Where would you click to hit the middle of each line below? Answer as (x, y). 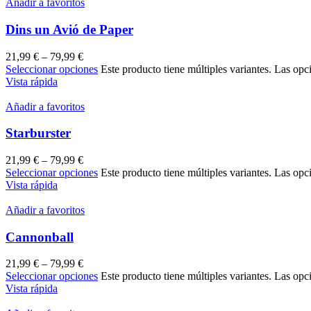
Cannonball (40, 237)
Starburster (38, 133)
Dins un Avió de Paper (69, 29)
